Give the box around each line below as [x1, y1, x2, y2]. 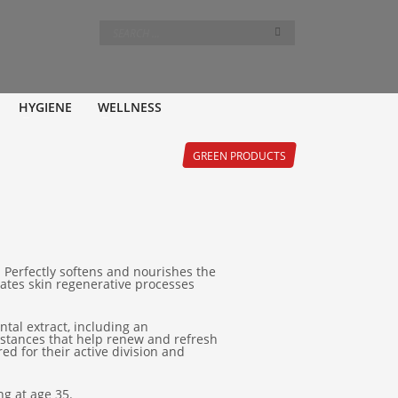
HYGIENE [18, 98, 72, 115]
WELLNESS [97, 98, 162, 115]
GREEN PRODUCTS [193, 147, 287, 163]
